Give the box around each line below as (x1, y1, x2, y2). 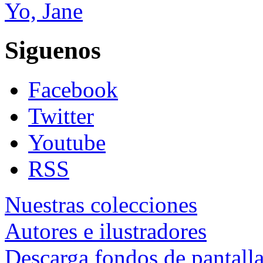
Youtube (28, 129, 106, 155)
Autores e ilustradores (5, 218, 207, 244)
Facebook (28, 76, 118, 102)
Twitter (28, 103, 94, 129)
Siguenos (5, 36, 101, 64)
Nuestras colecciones (5, 191, 197, 217)
